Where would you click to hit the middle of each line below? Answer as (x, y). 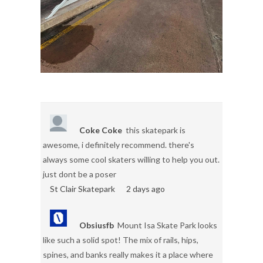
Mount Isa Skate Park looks (167, 225)
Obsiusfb (97, 225)
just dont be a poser (80, 174)
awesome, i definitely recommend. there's (119, 144)
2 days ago (146, 188)
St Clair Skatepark (82, 188)
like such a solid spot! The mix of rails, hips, (121, 240)
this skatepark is (156, 130)
